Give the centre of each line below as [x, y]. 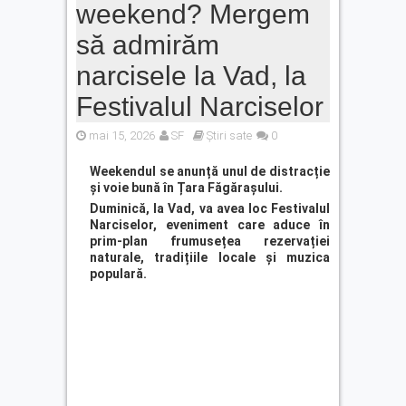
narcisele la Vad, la [191, 76]
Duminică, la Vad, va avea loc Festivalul [210, 209]
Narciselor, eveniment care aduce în [210, 225]
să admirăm [148, 45]
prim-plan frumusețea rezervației [210, 242]
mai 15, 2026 [122, 136]
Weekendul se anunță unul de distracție [210, 172]
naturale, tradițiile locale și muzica [210, 258]
